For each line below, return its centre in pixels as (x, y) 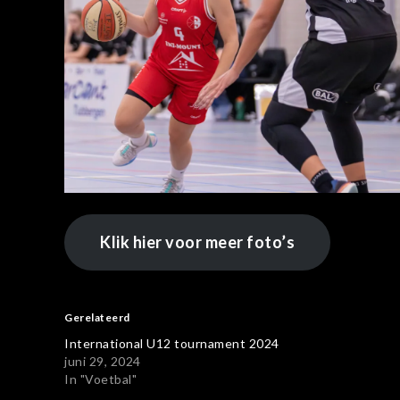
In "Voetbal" (100, 379)
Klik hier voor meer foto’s (197, 242)
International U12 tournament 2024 (172, 343)
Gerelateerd (97, 317)
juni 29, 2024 (103, 361)
